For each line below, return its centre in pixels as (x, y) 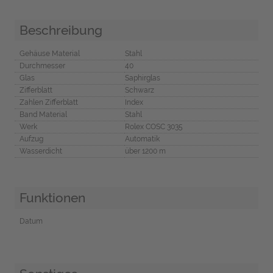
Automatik (142, 139)
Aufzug (31, 139)
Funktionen (52, 198)
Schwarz (139, 90)
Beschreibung (61, 30)
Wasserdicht (41, 151)
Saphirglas (142, 78)
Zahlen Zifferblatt (48, 103)
